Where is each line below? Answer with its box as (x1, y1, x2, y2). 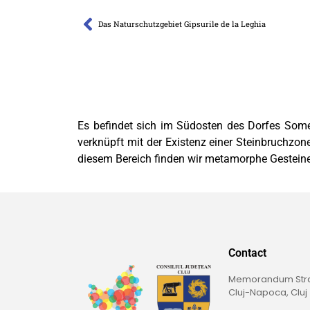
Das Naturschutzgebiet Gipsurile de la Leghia (98, 19, 266, 30)
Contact (228, 246, 266, 260)
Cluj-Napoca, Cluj (228, 286, 307, 300)
